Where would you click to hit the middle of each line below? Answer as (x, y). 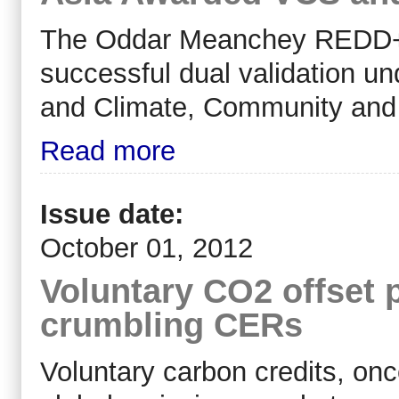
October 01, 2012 (147, 248)
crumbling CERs (171, 325)
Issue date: (116, 215)
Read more (108, 151)
